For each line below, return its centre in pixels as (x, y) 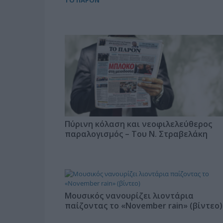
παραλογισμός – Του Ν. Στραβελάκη (136, 134)
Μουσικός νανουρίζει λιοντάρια (129, 196)
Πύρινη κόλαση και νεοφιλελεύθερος (138, 124)
